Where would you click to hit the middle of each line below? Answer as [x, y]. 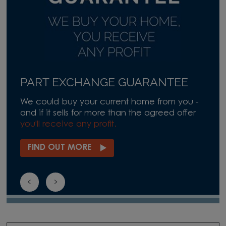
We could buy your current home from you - [109, 102]
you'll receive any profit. [68, 124]
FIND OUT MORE [59, 148]
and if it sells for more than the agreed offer [108, 113]
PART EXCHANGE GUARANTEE [104, 82]
